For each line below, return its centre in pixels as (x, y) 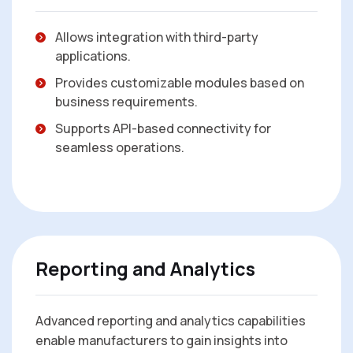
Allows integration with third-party (157, 37)
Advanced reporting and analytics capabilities (171, 321)
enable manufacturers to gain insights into (162, 341)
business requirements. (126, 102)
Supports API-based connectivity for (163, 129)
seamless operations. (120, 148)
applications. (93, 56)
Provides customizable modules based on (180, 83)
